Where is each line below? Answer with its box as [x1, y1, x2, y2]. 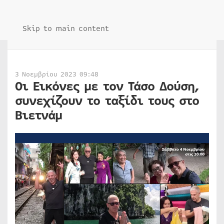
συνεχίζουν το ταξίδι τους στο [15, 91, 199, 110]
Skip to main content [22, 23, 109, 34]
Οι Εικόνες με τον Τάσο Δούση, [15, 77, 199, 96]
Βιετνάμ [15, 106, 62, 125]
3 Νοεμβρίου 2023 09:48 [15, 69, 98, 79]
